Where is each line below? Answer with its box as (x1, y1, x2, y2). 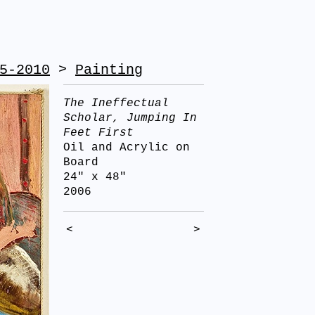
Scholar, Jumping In (63, 112, 197, 124)
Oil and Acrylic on (63, 141, 190, 154)
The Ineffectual (63, 97, 169, 110)
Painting (75, 62, 143, 78)
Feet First (63, 127, 134, 139)
